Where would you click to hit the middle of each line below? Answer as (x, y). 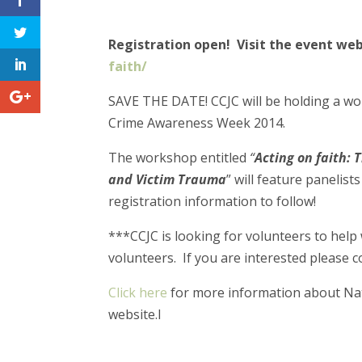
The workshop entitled (179, 158)
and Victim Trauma (168, 180)
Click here (138, 293)
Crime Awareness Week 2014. (197, 123)
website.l (135, 315)
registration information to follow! (213, 202)
